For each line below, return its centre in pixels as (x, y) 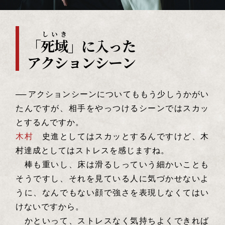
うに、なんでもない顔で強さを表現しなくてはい (113, 192)
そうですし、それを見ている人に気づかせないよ (113, 178)
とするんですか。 (51, 122)
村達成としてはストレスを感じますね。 (94, 150)
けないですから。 (51, 206)
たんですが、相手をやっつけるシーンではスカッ (113, 108)
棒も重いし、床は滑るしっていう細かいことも (113, 164)
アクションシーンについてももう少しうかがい (119, 94)
